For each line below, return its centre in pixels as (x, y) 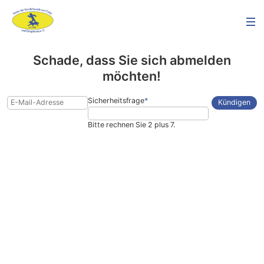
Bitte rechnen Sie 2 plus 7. (131, 125)
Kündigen (234, 103)
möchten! (132, 76)
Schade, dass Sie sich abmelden (132, 60)
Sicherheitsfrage (116, 100)
